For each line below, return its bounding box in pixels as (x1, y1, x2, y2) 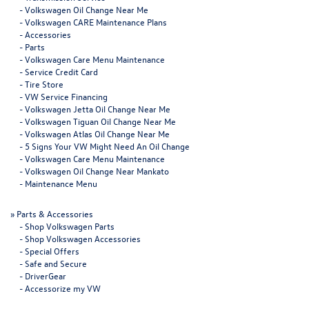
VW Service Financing (25, 90, 108, 102)
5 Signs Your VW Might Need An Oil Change (25, 139, 190, 152)
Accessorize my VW (25, 281, 101, 294)
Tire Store (25, 77, 63, 90)
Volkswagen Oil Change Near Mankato (25, 164, 169, 177)
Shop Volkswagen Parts (25, 219, 114, 232)
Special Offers (25, 244, 79, 257)
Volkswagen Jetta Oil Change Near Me (25, 102, 170, 114)
